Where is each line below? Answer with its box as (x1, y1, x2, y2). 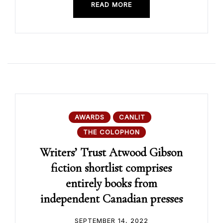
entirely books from (65, 176, 157, 191)
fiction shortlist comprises (51, 161, 172, 176)
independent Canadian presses (40, 192, 183, 207)
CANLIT (119, 113, 146, 121)
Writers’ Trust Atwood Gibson (40, 145, 183, 160)
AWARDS (75, 113, 105, 121)
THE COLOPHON (83, 128, 140, 136)
